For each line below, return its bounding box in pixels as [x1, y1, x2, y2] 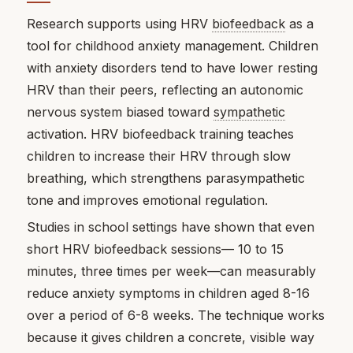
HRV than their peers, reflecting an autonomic [27, 81, 304, 98]
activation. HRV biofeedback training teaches [27, 125, 295, 142]
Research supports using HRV [27, 15, 213, 32]
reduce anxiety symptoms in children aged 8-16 [27, 285, 310, 302]
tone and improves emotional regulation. [27, 191, 269, 208]
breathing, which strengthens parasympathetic [27, 169, 306, 186]
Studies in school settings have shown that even [27, 219, 315, 236]
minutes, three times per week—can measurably [27, 263, 317, 280]
